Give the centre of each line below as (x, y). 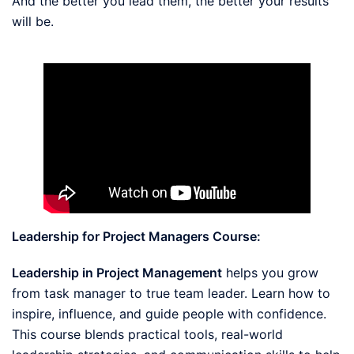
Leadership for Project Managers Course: (136, 236)
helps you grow (270, 272)
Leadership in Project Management (117, 272)
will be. (33, 21)
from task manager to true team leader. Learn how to (171, 293)
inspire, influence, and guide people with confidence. (169, 313)
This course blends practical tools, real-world (147, 334)
